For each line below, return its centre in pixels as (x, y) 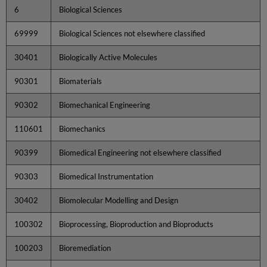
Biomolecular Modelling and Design (119, 200)
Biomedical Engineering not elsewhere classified (140, 152)
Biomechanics (83, 128)
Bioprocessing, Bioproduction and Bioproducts (136, 224)
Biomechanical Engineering (105, 105)
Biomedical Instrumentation (106, 176)
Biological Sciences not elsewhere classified (132, 33)
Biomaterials (81, 81)
